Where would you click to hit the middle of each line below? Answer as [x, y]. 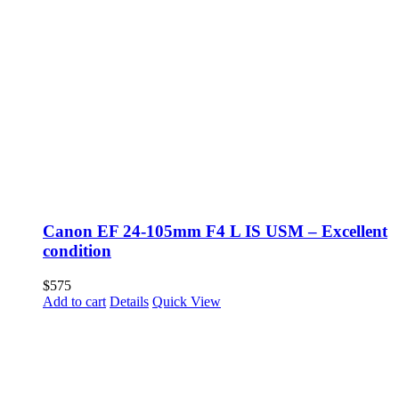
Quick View [187, 302]
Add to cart [74, 302]
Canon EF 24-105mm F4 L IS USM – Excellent [215, 232]
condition [77, 251]
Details [129, 302]
